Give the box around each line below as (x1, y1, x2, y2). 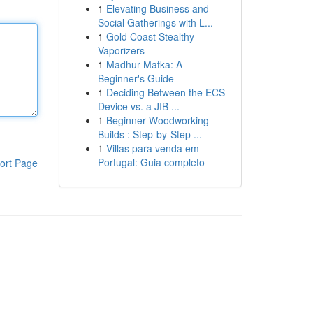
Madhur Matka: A (105, 57, 182, 71)
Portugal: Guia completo (97, 155, 205, 169)
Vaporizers (97, 43, 145, 57)
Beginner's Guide (97, 71, 174, 85)
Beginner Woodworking (105, 113, 209, 127)
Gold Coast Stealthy (105, 29, 194, 43)
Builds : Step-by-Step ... (97, 127, 202, 141)
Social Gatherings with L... (97, 15, 213, 29)
